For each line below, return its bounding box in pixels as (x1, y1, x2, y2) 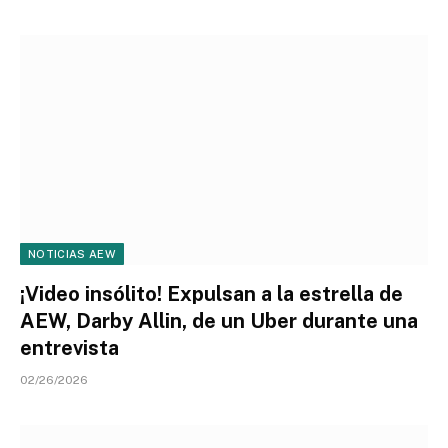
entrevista (20, 335, 119, 360)
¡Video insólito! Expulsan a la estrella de (20, 281, 403, 306)
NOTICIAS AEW (28, 247, 116, 260)
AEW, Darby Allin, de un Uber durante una (20, 308, 418, 333)
